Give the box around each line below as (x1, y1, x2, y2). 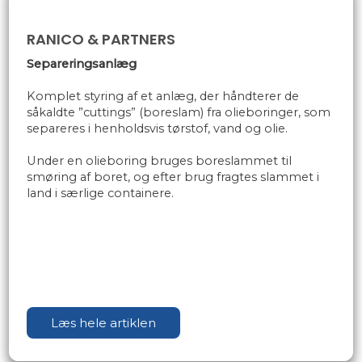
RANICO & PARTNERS (27, 29, 176, 50)
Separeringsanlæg (27, 57, 137, 72)
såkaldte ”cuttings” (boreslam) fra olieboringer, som (27, 105, 331, 120)
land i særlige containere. (27, 186, 175, 201)
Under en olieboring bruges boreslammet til (27, 154, 293, 169)
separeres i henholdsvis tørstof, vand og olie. (27, 121, 288, 137)
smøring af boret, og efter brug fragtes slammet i (27, 170, 320, 185)
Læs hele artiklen (51, 314, 157, 330)
